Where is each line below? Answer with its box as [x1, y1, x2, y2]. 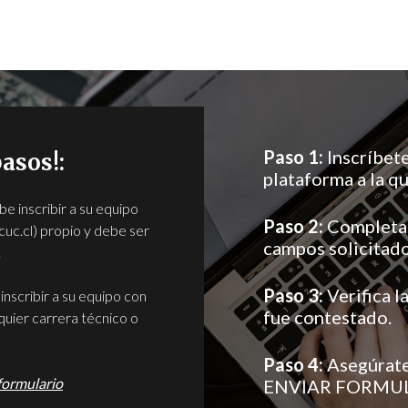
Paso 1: [263, 146, 323, 168]
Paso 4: [263, 353, 323, 376]
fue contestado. [263, 306, 392, 329]
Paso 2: [263, 215, 323, 238]
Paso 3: [263, 284, 323, 307]
